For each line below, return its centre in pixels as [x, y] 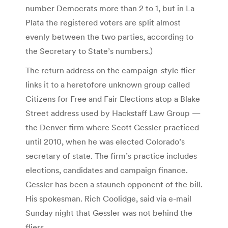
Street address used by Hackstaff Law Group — [113, 113]
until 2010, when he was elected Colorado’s [105, 141]
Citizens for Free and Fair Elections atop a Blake [113, 98]
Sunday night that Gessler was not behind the [109, 212]
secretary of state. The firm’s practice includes [111, 155]
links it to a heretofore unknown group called [108, 84]
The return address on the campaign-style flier [110, 70]
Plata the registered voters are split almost [103, 22]
